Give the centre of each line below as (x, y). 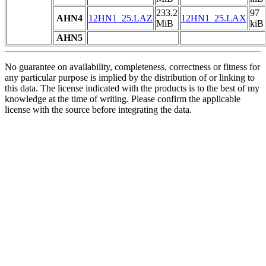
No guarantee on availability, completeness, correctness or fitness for (132, 67)
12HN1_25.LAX (214, 18)
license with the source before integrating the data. (98, 110)
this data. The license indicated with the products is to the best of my (132, 88)
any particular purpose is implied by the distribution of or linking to (130, 78)
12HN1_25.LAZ (121, 18)
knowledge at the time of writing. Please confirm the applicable (123, 99)
